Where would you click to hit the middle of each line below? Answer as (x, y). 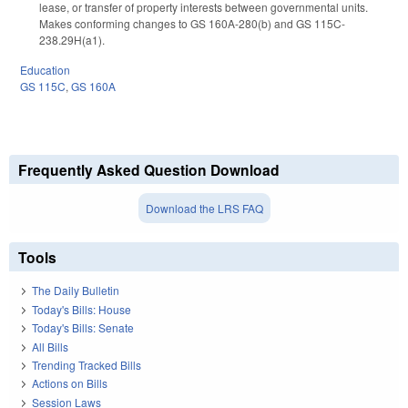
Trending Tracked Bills (87, 365)
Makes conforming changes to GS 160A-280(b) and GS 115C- (192, 24)
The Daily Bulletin (76, 291)
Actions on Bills (70, 383)
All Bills (50, 346)
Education (45, 70)
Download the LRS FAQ (204, 209)
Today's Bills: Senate (83, 328)
